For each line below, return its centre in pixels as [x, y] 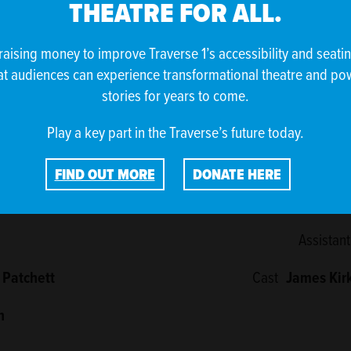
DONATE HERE [237, 174]
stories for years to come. [175, 95]
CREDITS [175, 148]
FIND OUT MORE [105, 174]
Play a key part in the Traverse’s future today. [175, 132]
